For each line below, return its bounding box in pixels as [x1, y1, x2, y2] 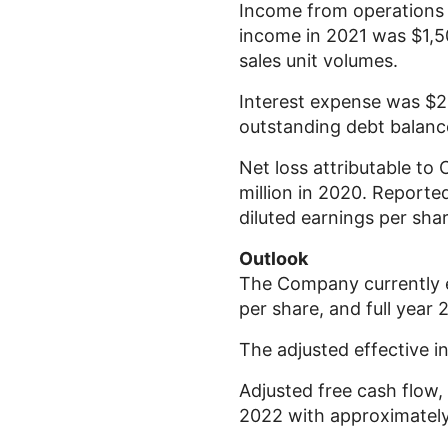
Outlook [239, 248, 308, 269]
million [239, 182, 293, 203]
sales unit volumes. [239, 50, 398, 71]
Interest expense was [239, 91, 425, 112]
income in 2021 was [239, 25, 411, 46]
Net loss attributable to [239, 157, 439, 178]
